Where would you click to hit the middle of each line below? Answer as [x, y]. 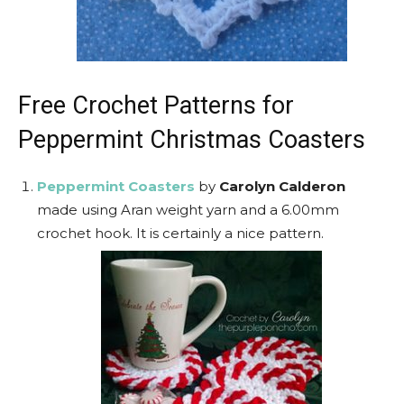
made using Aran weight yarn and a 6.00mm [188, 210]
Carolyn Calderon [282, 186]
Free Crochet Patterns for [156, 106]
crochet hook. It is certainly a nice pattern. [180, 233]
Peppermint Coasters [116, 186]
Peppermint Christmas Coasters [192, 140]
